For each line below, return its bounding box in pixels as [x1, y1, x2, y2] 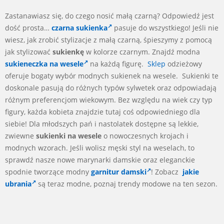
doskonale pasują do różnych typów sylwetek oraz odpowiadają [5, 82, 216, 92]
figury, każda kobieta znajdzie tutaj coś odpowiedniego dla [5, 106, 200, 116]
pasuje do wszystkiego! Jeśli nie [112, 22, 218, 32]
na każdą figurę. [88, 58, 147, 68]
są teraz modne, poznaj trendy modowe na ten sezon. [36, 178, 217, 188]
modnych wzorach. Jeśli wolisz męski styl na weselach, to [5, 142, 194, 152]
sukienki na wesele [36, 130, 101, 140]
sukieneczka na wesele [5, 58, 83, 68]
